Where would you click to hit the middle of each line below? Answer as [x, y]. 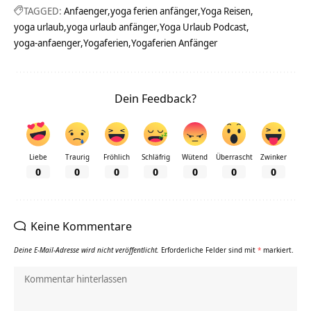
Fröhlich [116, 157]
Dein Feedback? [155, 99]
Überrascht [234, 157]
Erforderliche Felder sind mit [209, 250]
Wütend [195, 157]
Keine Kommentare [81, 226]
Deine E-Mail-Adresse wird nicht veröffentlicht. [86, 250]
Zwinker [273, 157]
